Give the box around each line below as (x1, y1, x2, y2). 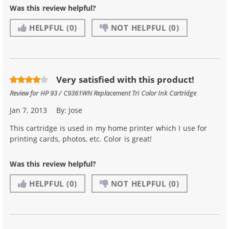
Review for (10, 88, 40, 97)
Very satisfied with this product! (56, 74, 194, 86)
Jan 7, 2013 (10, 105, 47, 115)
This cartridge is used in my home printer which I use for (10, 123, 207, 133)
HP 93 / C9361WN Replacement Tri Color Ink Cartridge (40, 88, 196, 97)
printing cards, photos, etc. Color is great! (10, 133, 152, 144)
